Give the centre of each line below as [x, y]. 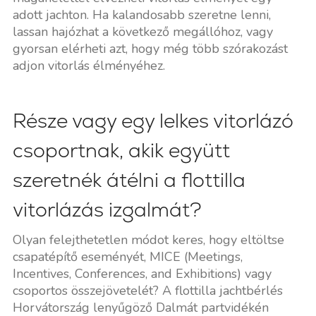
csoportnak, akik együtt [121, 150]
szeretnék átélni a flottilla [129, 180]
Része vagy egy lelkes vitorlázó [153, 120]
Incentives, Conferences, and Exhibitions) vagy [142, 273]
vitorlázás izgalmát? [107, 209]
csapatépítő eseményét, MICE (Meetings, [127, 256]
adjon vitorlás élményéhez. [90, 65]
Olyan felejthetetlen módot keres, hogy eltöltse [148, 239]
